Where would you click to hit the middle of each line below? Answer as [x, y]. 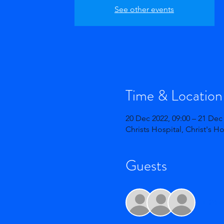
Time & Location [174, 95]
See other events [144, 9]
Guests [146, 165]
